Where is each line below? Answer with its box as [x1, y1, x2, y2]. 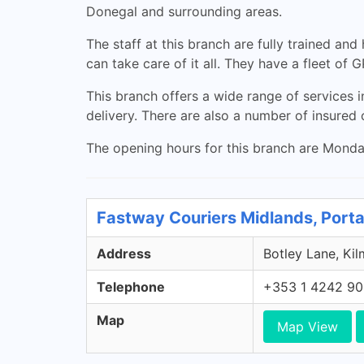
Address [97, 245, 151, 262]
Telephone [97, 279, 165, 295]
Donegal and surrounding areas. [86, 3, 282, 19]
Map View [277, 318, 338, 335]
